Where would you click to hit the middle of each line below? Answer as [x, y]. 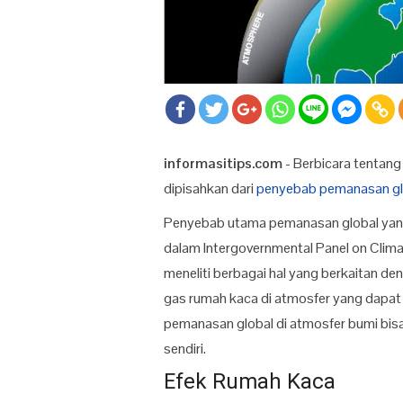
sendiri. [185, 349]
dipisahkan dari [210, 189]
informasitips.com [224, 164]
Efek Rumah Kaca [250, 382]
